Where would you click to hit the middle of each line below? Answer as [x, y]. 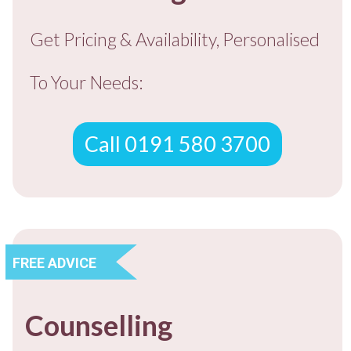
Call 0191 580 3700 [177, 143]
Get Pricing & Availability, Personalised [175, 39]
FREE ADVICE [54, 263]
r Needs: [111, 82]
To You [54, 82]
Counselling [99, 325]
